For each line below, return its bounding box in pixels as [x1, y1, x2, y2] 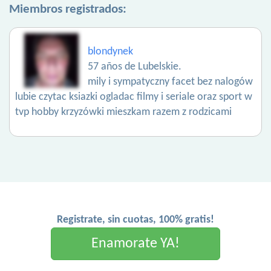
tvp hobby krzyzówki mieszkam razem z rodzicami [15, 106, 232, 119]
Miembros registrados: [9, 3, 126, 16]
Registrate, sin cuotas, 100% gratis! [57, 214, 214, 226]
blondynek [88, 46, 133, 58]
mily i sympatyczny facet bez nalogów [88, 76, 253, 88]
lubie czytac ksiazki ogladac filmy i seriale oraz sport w [15, 91, 252, 103]
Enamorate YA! [91, 237, 180, 252]
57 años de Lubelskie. [88, 61, 181, 73]
